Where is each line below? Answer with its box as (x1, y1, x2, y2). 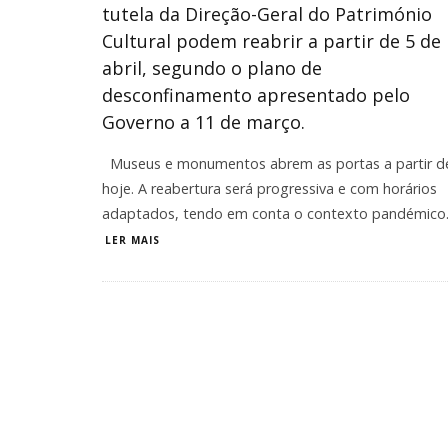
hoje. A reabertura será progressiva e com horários (102, 179, 437, 198)
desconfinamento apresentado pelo (102, 83, 410, 107)
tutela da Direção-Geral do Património (102, 2, 432, 26)
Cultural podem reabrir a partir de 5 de (102, 29, 441, 53)
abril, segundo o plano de (102, 56, 322, 80)
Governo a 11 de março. (102, 110, 305, 134)
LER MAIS (105, 233, 160, 247)
